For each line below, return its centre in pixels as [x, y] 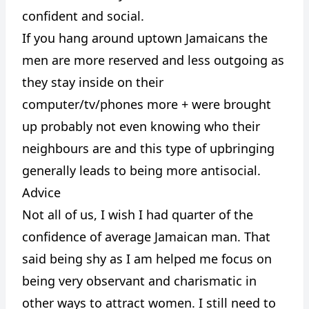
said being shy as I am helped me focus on [147, 259]
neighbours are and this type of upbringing [148, 148]
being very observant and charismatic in [139, 281]
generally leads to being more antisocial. [141, 170]
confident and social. [83, 16]
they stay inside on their [93, 82]
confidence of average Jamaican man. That [146, 237]
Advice [41, 192]
